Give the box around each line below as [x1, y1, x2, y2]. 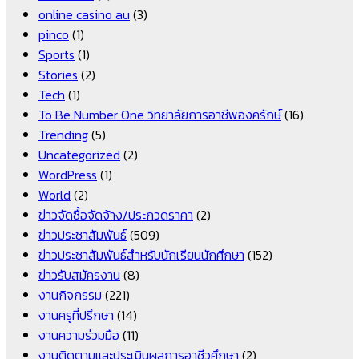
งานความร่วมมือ [38, 325, 119, 345]
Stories [38, 64, 78, 84]
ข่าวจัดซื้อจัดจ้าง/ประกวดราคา [38, 204, 193, 224]
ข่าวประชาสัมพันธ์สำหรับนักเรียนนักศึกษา [38, 244, 244, 264]
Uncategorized [38, 144, 120, 164]
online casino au [38, 4, 130, 24]
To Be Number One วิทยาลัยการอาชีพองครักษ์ [38, 104, 281, 124]
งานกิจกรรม [38, 284, 102, 305]
